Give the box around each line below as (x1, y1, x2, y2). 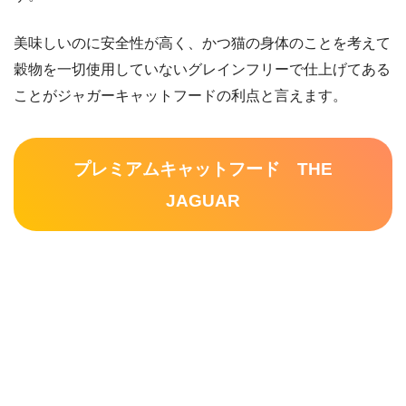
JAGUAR (166, 190, 240, 210)
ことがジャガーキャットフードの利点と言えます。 (14, 87, 347, 103)
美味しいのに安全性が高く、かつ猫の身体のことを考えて (14, 34, 391, 51)
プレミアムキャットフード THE (73, 159, 333, 179)
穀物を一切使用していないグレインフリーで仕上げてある (14, 61, 391, 77)
